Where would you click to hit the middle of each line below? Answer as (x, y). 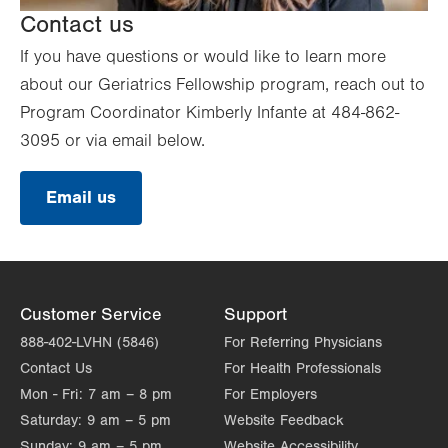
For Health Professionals (302, 368)
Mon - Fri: (51, 394)
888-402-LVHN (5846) (89, 342)
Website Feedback (284, 420)
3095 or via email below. (112, 140)
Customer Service (91, 314)
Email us (81, 197)
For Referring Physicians (303, 342)
